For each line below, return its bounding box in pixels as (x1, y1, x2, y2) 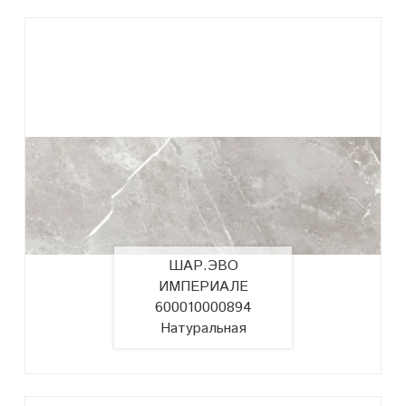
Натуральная (159, 317, 246, 339)
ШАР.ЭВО (168, 255, 238, 276)
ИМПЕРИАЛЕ (158, 275, 248, 297)
